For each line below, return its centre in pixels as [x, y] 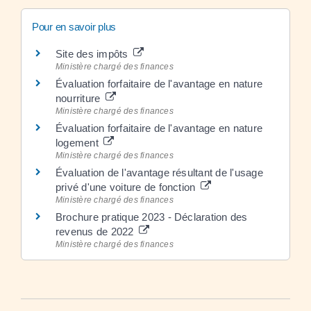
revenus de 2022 [96, 232]
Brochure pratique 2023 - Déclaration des [152, 217]
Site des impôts [93, 54]
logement [79, 143]
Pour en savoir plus [74, 27]
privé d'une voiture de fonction [127, 187]
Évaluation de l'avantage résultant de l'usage [159, 173]
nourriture [79, 98]
